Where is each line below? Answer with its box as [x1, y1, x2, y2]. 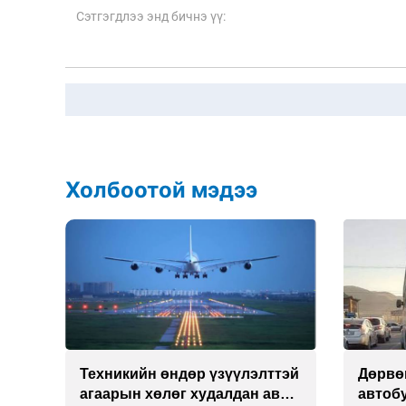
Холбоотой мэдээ [65, 176, 257, 203]
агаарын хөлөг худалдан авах [79, 385, 296, 401]
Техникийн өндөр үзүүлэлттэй [79, 365, 299, 382]
